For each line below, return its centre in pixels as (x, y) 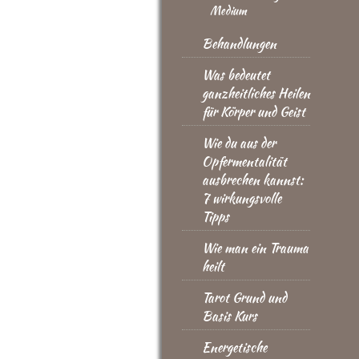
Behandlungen (239, 44)
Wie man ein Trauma (255, 248)
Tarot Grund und (244, 298)
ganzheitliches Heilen (256, 93)
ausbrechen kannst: (253, 180)
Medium (228, 10)
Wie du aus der (239, 143)
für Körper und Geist (254, 112)
